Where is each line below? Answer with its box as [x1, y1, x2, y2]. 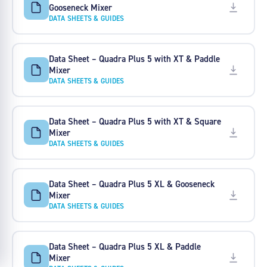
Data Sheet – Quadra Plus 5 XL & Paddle [48, 241, 201, 253]
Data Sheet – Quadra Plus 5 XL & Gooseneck [48, 178, 215, 190]
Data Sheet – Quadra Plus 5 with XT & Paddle [48, 53, 220, 65]
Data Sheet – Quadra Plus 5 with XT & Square [48, 116, 221, 128]
